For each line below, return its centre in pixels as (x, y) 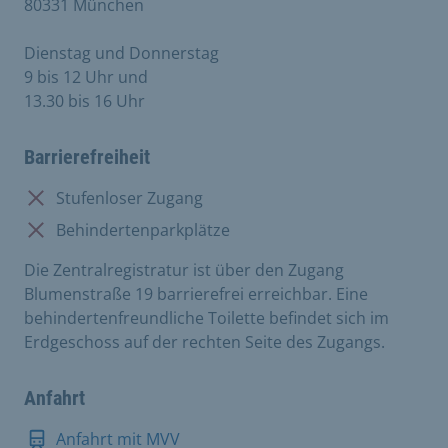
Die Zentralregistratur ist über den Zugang (184, 270)
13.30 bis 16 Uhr (84, 101)
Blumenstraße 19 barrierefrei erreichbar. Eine (196, 294)
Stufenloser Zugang (129, 198)
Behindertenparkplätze (143, 230)
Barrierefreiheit (87, 157)
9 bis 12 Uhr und (86, 77)
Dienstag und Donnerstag (121, 53)
